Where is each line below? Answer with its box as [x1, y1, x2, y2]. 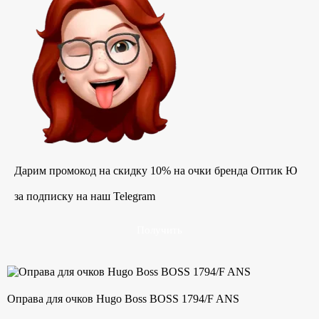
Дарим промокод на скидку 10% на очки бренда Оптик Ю [14, 164, 297, 177]
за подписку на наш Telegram [14, 190, 155, 203]
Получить [137, 224, 182, 236]
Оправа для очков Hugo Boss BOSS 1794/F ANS [7, 293, 239, 305]
